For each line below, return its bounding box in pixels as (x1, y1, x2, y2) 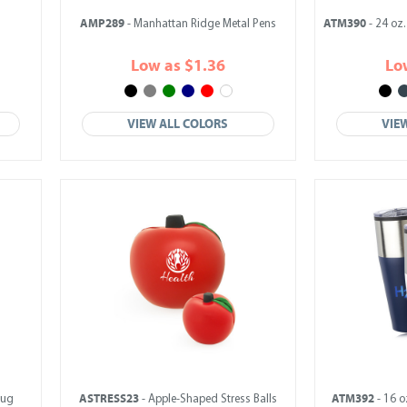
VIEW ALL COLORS (127, 116, 229, 132)
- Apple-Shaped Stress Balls (139, 393, 277, 405)
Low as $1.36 (131, 56, 225, 75)
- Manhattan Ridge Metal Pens (124, 18, 276, 30)
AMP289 (80, 16, 124, 31)
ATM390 (323, 16, 366, 31)
